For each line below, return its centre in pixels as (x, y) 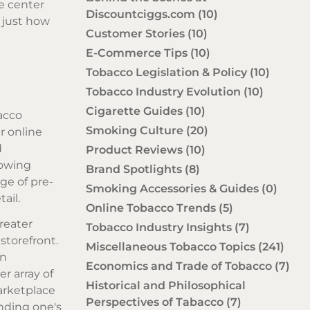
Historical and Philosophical (166, 285)
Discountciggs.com (142, 14)
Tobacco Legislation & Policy (168, 72)
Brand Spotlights (135, 169)
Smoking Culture (136, 130)
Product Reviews (136, 149)
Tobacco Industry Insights (160, 227)
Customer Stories (137, 33)
